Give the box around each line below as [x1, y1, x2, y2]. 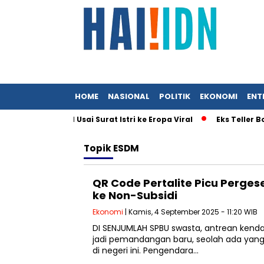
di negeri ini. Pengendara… [93, 245, 199, 256]
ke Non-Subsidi [93, 188, 177, 203]
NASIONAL [108, 91, 150, 102]
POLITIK [159, 91, 190, 102]
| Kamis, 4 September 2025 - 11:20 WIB [123, 207, 258, 217]
